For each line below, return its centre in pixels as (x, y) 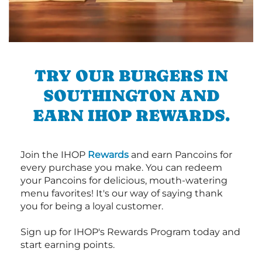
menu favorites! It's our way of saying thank (122, 194)
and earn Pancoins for (180, 155)
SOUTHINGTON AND (131, 96)
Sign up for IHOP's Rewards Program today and (130, 232)
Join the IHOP (54, 155)
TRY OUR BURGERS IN (131, 76)
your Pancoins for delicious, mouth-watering (124, 181)
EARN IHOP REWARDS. (131, 116)
